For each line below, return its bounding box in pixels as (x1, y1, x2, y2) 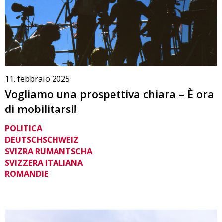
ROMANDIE (5, 168, 49, 180)
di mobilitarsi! (5, 101, 76, 116)
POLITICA (5, 122, 42, 134)
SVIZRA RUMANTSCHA (5, 145, 92, 157)
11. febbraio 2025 (5, 72, 70, 84)
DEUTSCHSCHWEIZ (5, 134, 79, 146)
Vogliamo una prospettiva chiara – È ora (5, 86, 214, 101)
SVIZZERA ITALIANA (5, 157, 83, 168)
